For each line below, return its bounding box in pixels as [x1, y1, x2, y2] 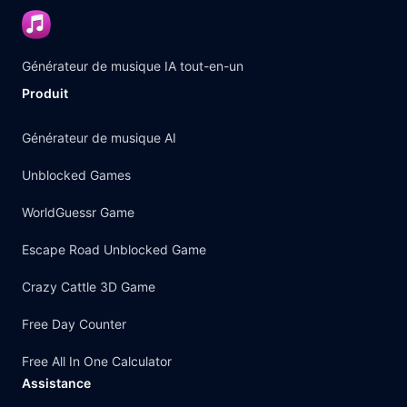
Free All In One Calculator [22, 353, 172, 369]
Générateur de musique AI [22, 130, 176, 145]
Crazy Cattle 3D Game [22, 279, 155, 294]
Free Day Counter [22, 316, 126, 332]
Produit [22, 85, 68, 101]
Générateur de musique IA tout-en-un [22, 58, 243, 74]
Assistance [22, 375, 91, 391]
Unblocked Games [22, 167, 131, 183]
